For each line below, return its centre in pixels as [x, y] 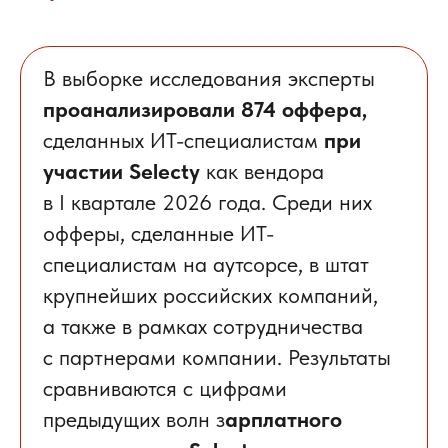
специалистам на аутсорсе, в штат [206, 263]
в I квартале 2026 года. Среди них [207, 201]
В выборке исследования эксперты [209, 77]
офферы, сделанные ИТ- [158, 232]
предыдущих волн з [134, 418]
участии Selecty [121, 170]
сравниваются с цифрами [165, 387]
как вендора [262, 170]
